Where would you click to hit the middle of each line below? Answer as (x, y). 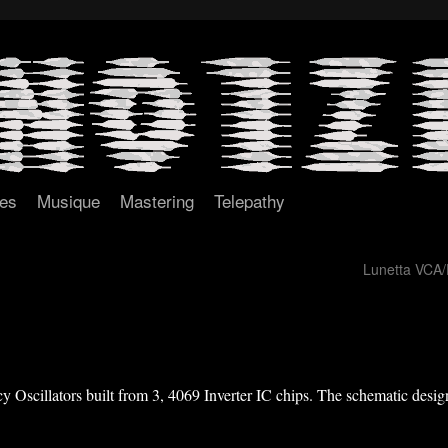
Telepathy (249, 200)
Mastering (157, 200)
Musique (68, 200)
